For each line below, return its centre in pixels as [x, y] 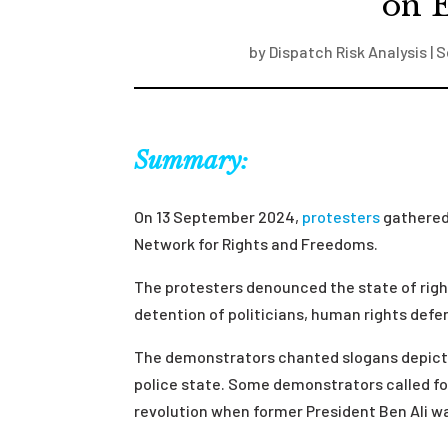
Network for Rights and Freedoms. [256, 243]
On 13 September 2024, [218, 216]
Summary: [191, 160]
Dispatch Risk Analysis [347, 51]
